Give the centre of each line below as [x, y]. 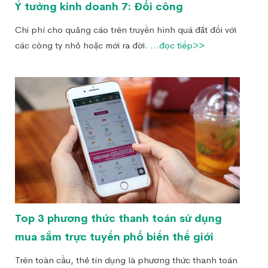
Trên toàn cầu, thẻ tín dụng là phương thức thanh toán [126, 260]
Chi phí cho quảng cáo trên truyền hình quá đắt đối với [126, 29]
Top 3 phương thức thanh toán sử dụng [118, 219]
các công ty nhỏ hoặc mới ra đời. [83, 45]
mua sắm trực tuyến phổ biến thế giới [114, 237]
